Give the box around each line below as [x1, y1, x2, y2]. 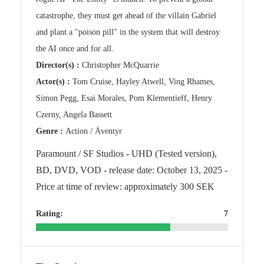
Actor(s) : [36, 77, 72, 87]
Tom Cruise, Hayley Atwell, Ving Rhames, [72, 77, 215, 87]
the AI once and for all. [36, 44, 114, 54]
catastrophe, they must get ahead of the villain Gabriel [36, 11, 216, 21]
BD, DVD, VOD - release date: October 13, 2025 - [36, 165, 227, 176]
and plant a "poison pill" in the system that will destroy [36, 28, 220, 37]
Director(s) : [36, 61, 82, 70]
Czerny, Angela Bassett [36, 110, 112, 120]
